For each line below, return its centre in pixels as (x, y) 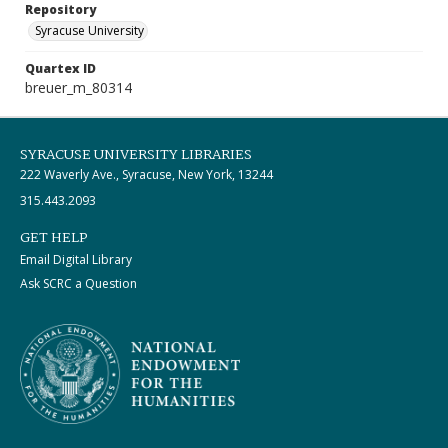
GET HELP (54, 238)
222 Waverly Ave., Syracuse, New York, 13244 (146, 174)
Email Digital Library (76, 259)
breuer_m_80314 (78, 87)
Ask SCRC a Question (78, 283)
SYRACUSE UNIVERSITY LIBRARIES (136, 155)
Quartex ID (60, 68)
